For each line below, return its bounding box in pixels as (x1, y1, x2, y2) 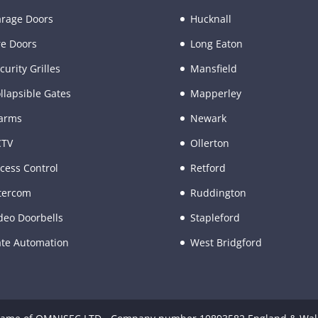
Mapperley (190, 87, 241, 101)
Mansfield (190, 62, 237, 76)
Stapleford (190, 211, 240, 225)
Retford (190, 161, 226, 175)
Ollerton (190, 136, 229, 150)
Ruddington (190, 186, 246, 200)
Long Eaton (190, 37, 243, 51)
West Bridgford (190, 236, 262, 250)
